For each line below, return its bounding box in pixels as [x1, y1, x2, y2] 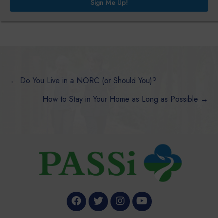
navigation [9, 95, 93, 115]
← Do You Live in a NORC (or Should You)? [10, 75, 157, 86]
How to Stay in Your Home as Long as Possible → [42, 93, 208, 105]
